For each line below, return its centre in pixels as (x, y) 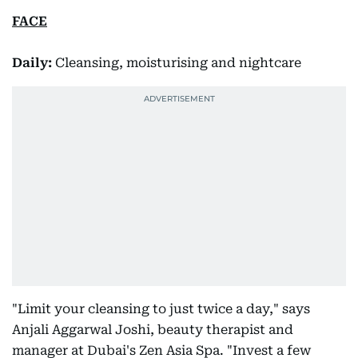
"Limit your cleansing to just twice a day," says (161, 309)
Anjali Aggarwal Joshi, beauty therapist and (153, 330)
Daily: (34, 63)
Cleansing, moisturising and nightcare (178, 63)
